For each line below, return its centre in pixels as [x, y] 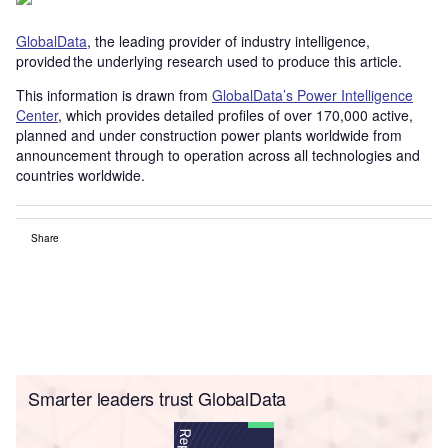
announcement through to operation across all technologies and [218, 154]
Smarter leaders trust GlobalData [157, 397]
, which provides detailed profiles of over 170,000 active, [235, 114]
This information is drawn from [114, 94]
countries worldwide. [80, 174]
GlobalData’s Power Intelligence [312, 94]
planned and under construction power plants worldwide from [209, 134]
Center [37, 114]
